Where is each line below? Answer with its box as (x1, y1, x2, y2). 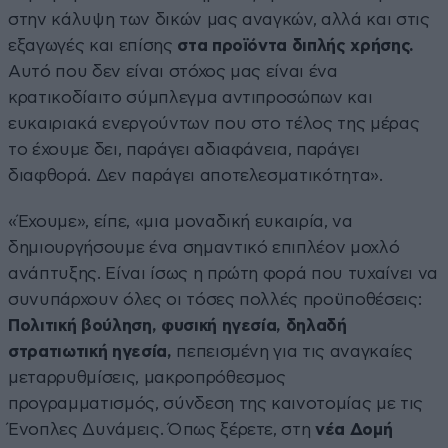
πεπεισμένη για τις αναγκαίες (176, 343, 413, 361)
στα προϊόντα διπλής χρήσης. (172, 37, 415, 55)
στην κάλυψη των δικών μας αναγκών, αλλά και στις (8, 11, 430, 29)
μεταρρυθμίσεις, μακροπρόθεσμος (8, 369, 286, 387)
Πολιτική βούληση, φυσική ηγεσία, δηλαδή (8, 317, 347, 335)
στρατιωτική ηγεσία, (8, 343, 177, 361)
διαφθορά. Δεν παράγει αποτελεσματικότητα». (8, 167, 383, 185)
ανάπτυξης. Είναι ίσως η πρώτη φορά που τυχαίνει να (8, 265, 439, 283)
